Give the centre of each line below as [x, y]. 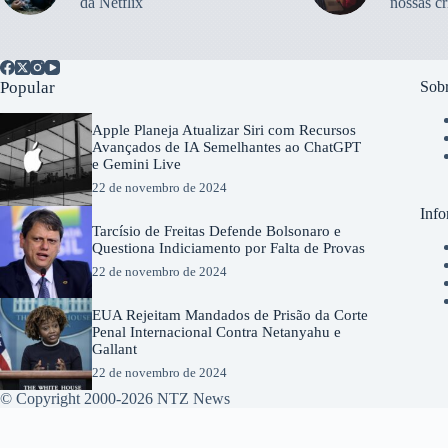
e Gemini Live [137, 164]
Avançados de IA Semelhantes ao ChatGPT [227, 147]
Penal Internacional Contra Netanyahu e [217, 332]
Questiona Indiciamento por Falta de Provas [229, 248]
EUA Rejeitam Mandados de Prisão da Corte [230, 315]
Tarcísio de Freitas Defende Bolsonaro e [217, 231]
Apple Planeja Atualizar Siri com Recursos [224, 130]
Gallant [115, 349]
